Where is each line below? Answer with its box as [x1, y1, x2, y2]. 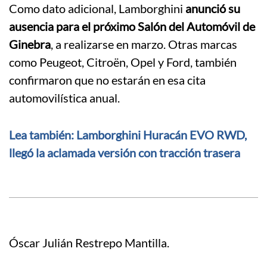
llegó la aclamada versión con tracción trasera [9, 145, 240, 160]
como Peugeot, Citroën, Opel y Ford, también [9, 55, 237, 70]
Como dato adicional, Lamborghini [9, 1, 185, 16]
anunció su [185, 1, 240, 16]
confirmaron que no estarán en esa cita [9, 73, 206, 88]
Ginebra [9, 37, 51, 52]
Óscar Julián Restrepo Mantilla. [9, 235, 169, 250]
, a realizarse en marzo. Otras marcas [51, 37, 237, 52]
